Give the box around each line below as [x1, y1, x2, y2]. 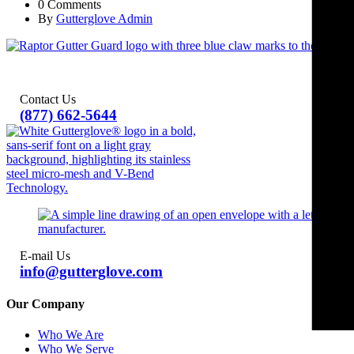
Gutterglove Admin [56, 11, 153, 25]
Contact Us [20, 92, 76, 106]
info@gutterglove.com [20, 262, 163, 280]
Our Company [6, 297, 85, 311]
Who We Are [38, 328, 104, 342]
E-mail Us [20, 248, 70, 262]
